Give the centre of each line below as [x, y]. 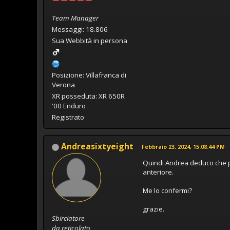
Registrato [68, 117]
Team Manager [75, 18]
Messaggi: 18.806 [80, 29]
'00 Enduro [69, 106]
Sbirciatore [68, 218]
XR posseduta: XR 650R [88, 96]
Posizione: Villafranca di [89, 75]
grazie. [154, 209]
